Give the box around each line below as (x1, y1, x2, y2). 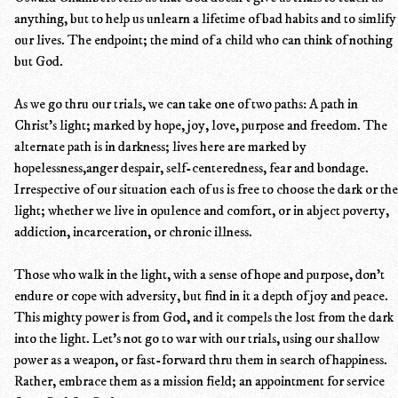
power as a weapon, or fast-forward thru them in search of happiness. (14, 350, 387, 369)
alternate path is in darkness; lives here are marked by (14, 137, 306, 155)
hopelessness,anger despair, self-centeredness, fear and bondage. (14, 158, 369, 177)
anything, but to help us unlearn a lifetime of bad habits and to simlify (14, 9, 396, 28)
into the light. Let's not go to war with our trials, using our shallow (14, 329, 379, 347)
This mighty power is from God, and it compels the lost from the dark (14, 307, 394, 326)
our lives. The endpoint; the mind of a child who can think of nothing (14, 30, 393, 49)
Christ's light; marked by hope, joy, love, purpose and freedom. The (14, 115, 387, 134)
